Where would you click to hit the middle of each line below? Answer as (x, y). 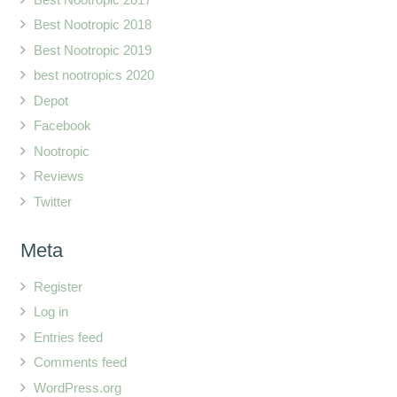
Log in (51, 312)
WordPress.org (77, 387)
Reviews (58, 176)
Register (58, 286)
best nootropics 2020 (93, 75)
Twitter (52, 201)
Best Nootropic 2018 (92, 25)
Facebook (62, 126)
